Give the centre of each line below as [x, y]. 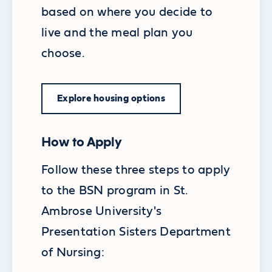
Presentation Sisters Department [136, 232]
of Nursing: [73, 252]
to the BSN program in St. [115, 190]
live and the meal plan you [117, 32]
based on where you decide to [127, 12]
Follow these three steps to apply [136, 170]
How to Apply [82, 141]
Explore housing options [111, 99]
